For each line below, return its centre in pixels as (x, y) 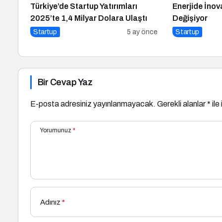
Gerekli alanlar (182, 104)
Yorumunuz (56, 131)
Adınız (50, 202)
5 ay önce (142, 32)
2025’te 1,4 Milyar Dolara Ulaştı (89, 18)
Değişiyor (190, 18)
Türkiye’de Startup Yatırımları (84, 6)
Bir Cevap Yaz (65, 83)
